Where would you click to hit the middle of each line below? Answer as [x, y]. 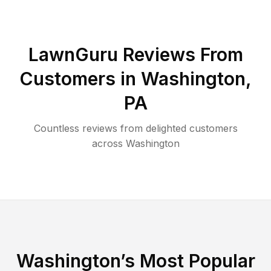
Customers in [80, 78]
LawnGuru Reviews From [135, 54]
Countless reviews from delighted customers [135, 128]
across [107, 143]
